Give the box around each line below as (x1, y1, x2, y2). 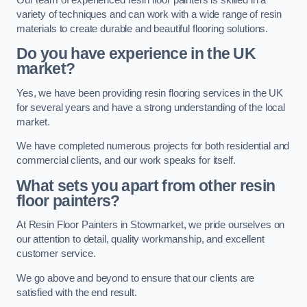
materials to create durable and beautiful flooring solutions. (16, 23, 269, 34)
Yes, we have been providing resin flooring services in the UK (16, 87, 284, 99)
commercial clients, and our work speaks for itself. (16, 155, 236, 167)
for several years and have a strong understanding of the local (16, 101, 285, 113)
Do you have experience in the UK (16, 45, 256, 63)
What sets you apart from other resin (16, 176, 275, 195)
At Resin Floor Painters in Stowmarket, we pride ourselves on (16, 219, 285, 231)
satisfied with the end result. (16, 286, 137, 298)
